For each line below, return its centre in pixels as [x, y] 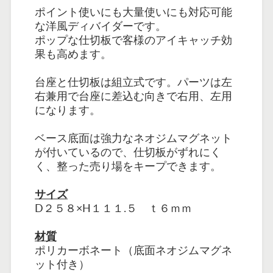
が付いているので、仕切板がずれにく [128, 151]
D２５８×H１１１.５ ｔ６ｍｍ [114, 207]
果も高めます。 [73, 53]
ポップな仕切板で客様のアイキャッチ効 [134, 39]
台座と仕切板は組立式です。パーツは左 [134, 81]
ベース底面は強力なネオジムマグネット [134, 137]
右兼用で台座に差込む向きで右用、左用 [134, 95]
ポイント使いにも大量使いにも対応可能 [134, 11]
